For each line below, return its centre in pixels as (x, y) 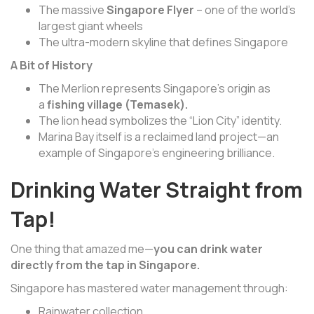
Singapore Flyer (150, 10)
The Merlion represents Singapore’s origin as (155, 89)
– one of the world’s (245, 10)
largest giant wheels (91, 26)
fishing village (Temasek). (117, 105)
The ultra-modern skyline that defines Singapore (163, 42)
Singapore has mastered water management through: (149, 288)
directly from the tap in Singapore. (105, 265)
